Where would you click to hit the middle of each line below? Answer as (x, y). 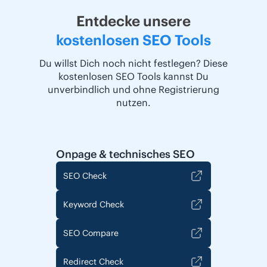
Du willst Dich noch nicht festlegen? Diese (133, 63)
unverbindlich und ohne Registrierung (133, 90)
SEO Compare (91, 233)
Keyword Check (93, 205)
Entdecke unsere (133, 21)
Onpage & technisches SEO (125, 154)
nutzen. (133, 103)
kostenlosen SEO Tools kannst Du (133, 77)
